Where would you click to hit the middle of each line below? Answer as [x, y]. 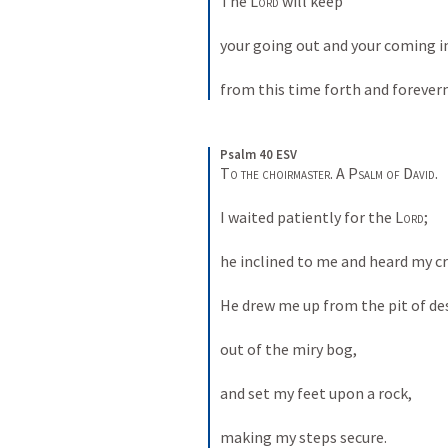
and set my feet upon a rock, [317, 393]
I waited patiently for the [307, 217]
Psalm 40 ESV [258, 154]
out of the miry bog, [290, 349]
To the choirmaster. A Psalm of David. [330, 173]
